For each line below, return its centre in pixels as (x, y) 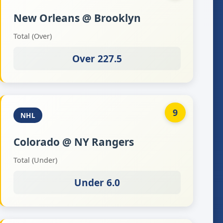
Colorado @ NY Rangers (73, 142)
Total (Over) (32, 36)
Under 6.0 (97, 182)
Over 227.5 (97, 58)
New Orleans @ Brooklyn (77, 18)
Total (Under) (35, 160)
